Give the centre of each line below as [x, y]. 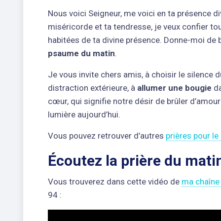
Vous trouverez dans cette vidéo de [115, 182]
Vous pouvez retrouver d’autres [107, 136]
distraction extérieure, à [92, 88]
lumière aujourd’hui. [84, 114]
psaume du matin [81, 53]
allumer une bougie [174, 88]
